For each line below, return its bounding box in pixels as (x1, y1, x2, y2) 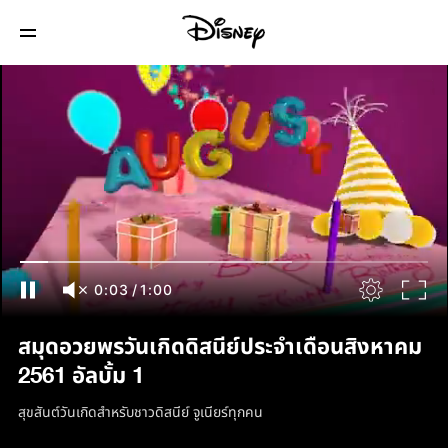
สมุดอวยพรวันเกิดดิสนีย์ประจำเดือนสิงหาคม (18, 330, 422, 364)
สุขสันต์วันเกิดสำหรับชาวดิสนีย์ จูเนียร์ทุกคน (18, 402, 263, 423)
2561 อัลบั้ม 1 (18, 359, 144, 393)
